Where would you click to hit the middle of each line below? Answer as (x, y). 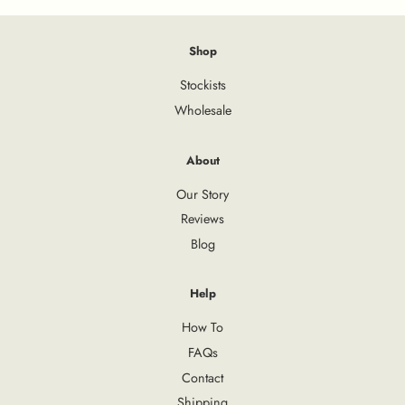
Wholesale (202, 110)
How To (202, 328)
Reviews (202, 219)
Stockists (202, 85)
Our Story (202, 194)
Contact (202, 377)
